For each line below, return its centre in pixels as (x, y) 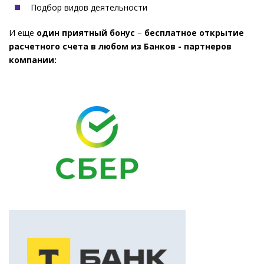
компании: (34, 60)
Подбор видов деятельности (89, 7)
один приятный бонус (86, 33)
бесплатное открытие (194, 33)
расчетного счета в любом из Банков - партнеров (120, 46)
